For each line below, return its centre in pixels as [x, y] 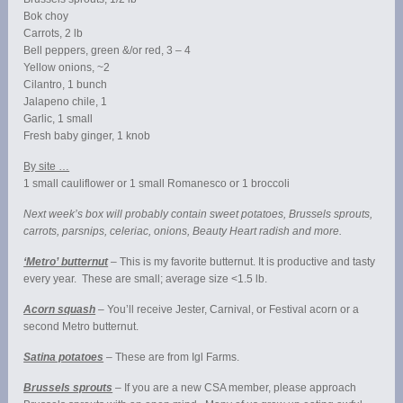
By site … [47, 167]
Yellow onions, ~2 [67, 68]
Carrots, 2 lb [54, 34]
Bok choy [46, 17]
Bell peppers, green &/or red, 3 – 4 [107, 51]
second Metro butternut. [81, 327]
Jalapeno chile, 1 [66, 102]
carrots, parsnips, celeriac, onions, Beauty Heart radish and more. [183, 232]
